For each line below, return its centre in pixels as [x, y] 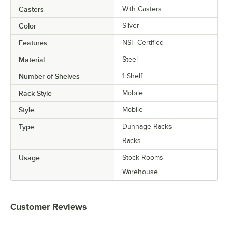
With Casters [142, 9]
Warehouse [140, 172]
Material [32, 59]
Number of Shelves [49, 76]
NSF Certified [143, 42]
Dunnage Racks [147, 126]
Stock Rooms [143, 157]
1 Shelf [132, 76]
